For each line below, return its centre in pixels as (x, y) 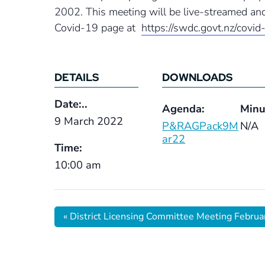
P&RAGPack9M (201, 126)
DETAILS (77, 77)
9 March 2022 (89, 121)
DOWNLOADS (198, 77)
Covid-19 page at (98, 28)
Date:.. (71, 104)
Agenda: (184, 109)
